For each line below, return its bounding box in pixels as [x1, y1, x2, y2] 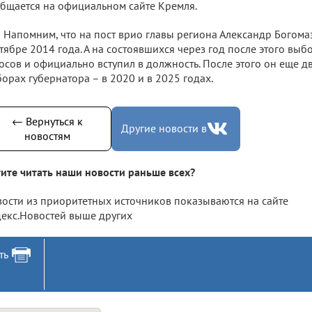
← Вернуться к [11, 114, 83, 128]
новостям [24, 128, 70, 143]
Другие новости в [121, 121, 207, 136]
